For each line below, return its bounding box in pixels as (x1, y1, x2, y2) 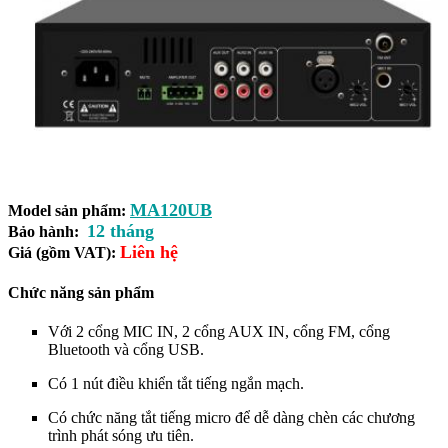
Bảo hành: (8, 222, 79, 240)
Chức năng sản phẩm (8, 284, 154, 302)
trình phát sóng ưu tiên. (48, 427, 194, 445)
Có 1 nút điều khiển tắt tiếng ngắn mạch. (48, 375, 304, 393)
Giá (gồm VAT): (8, 243, 116, 261)
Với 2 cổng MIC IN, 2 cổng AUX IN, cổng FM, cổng (48, 323, 390, 341)
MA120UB (130, 199, 212, 220)
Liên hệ (120, 241, 178, 262)
